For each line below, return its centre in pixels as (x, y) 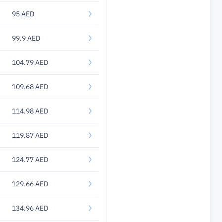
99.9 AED (26, 38)
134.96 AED (30, 208)
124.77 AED (30, 160)
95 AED (23, 14)
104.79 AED (30, 62)
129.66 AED (30, 184)
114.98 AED (30, 111)
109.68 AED (30, 87)
